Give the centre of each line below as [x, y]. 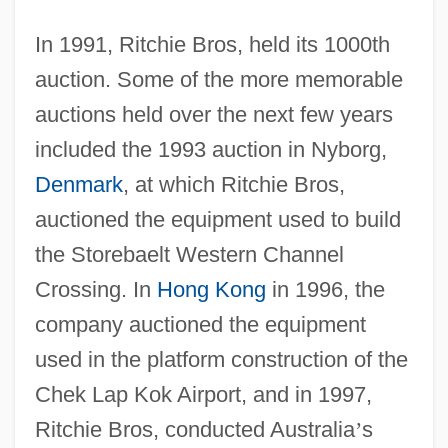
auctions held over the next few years [213, 114]
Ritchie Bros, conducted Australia [194, 429]
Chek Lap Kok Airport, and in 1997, [203, 394]
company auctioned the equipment [200, 324]
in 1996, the [325, 289]
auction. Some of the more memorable [218, 79]
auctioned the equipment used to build [217, 219]
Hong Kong [211, 289]
